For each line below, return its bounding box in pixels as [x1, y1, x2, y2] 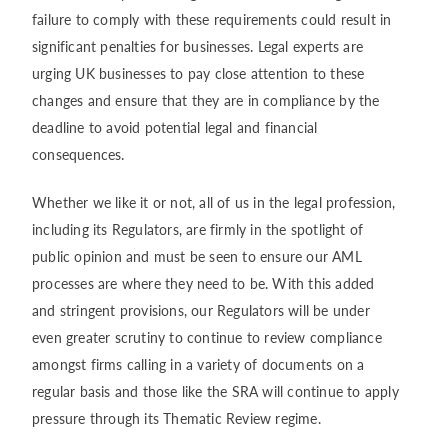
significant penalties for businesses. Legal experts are [32, 37, 364, 55]
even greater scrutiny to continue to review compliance [32, 328, 382, 346]
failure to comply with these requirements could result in [32, 10, 392, 28]
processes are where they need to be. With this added [32, 274, 375, 292]
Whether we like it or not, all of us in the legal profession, [32, 193, 396, 211]
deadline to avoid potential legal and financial [32, 118, 318, 136]
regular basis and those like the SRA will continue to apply [32, 382, 399, 400]
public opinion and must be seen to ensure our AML [32, 247, 362, 265]
